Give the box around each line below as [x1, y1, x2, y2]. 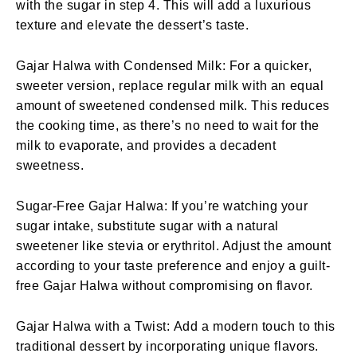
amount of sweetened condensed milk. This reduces [16, 98, 330, 112]
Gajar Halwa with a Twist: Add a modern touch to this [16, 319, 335, 333]
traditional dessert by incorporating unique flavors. [16, 339, 319, 353]
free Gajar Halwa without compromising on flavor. [16, 278, 313, 292]
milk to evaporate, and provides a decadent [16, 138, 277, 152]
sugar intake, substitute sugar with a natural [16, 218, 280, 233]
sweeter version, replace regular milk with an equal [16, 78, 324, 92]
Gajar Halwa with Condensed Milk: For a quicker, [16, 58, 312, 73]
